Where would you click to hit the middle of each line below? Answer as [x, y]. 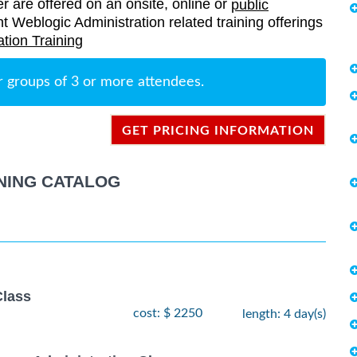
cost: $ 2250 [168, 313]
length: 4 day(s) [284, 314]
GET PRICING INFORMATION [218, 131]
